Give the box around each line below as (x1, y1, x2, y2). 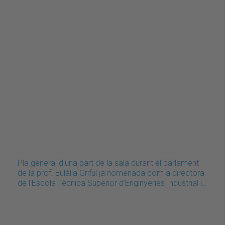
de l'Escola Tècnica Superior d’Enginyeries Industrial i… (18, 178, 207, 188)
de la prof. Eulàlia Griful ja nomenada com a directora (18, 168, 204, 178)
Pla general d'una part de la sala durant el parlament (18, 158, 199, 168)
